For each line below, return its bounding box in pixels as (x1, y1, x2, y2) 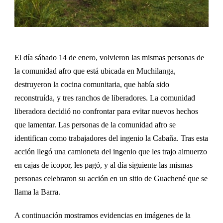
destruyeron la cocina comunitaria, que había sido (14, 80, 169, 89)
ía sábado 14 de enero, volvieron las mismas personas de (27, 53, 204, 62)
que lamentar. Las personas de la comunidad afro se (14, 120, 176, 129)
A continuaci (14, 211, 54, 220)
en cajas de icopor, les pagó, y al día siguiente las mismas (14, 160, 193, 169)
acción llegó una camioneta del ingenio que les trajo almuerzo (14, 147, 207, 156)
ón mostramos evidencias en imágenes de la (54, 211, 191, 220)
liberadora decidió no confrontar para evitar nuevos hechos (14, 107, 198, 115)
